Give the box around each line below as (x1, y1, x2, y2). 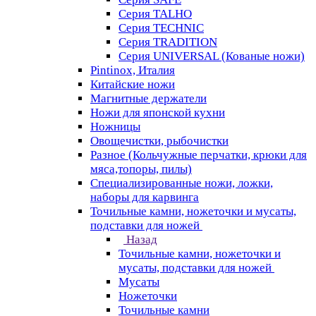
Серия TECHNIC (119, 21, 204, 35)
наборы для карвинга (90, 190, 199, 204)
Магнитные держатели (90, 92, 207, 105)
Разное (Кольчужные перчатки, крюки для (90, 148, 307, 162)
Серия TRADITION (119, 35, 217, 49)
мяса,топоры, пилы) (90, 162, 192, 176)
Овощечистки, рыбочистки (90, 134, 229, 147)
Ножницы (90, 120, 140, 133)
